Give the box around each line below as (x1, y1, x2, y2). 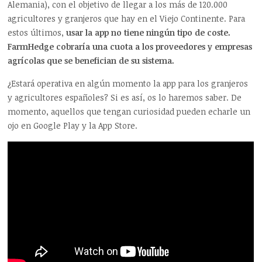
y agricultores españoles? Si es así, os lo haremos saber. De (8, 91, 242, 103)
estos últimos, (8, 26, 67, 38)
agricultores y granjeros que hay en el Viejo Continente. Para (8, 12, 246, 24)
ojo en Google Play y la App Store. (8, 119, 138, 131)
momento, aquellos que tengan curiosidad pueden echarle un (8, 105, 251, 117)
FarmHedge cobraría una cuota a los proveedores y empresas (8, 40, 253, 52)
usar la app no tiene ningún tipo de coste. (66, 26, 231, 38)
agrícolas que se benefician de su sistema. (8, 54, 175, 66)
